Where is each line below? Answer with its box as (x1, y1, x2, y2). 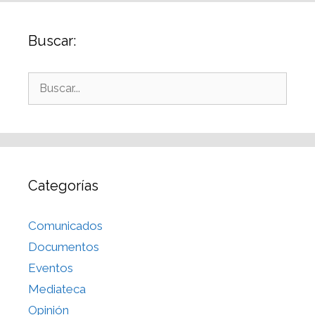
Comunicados (28, 219, 103, 233)
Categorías (28, 177, 98, 194)
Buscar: (28, 32, 76, 49)
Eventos (28, 261, 73, 275)
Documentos (28, 240, 99, 254)
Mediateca (28, 282, 86, 296)
